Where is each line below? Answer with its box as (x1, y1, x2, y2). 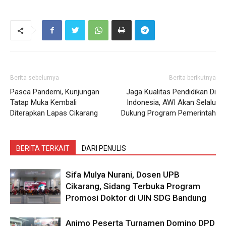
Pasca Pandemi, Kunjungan (10, 87, 99, 96)
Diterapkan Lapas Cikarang (10, 108, 98, 118)
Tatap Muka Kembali (10, 97, 77, 107)
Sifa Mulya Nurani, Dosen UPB (66, 169, 180, 180)
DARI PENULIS (82, 144, 126, 152)
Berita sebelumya (10, 74, 59, 81)
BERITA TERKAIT (16, 144, 70, 152)
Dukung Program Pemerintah (121, 108, 216, 118)
